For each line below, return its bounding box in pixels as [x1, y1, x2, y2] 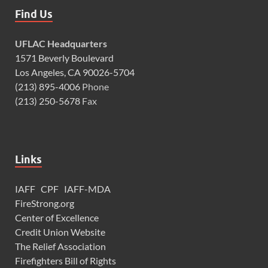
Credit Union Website [15, 226, 105, 237]
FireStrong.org [15, 197, 74, 209]
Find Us [15, 7, 53, 20]
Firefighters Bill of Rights [15, 254, 116, 266]
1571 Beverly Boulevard [15, 51, 114, 63]
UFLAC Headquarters [15, 37, 107, 49]
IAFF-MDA [64, 182, 111, 194]
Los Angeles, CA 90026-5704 [15, 66, 135, 78]
